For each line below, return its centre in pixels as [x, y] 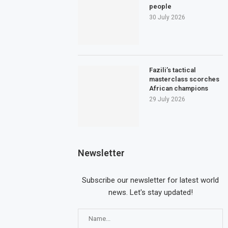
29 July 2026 [167, 99]
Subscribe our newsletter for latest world [151, 180]
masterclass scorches [184, 79]
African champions [179, 88]
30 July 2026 [167, 17]
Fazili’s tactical [173, 70]
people [161, 6]
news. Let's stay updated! [150, 192]
